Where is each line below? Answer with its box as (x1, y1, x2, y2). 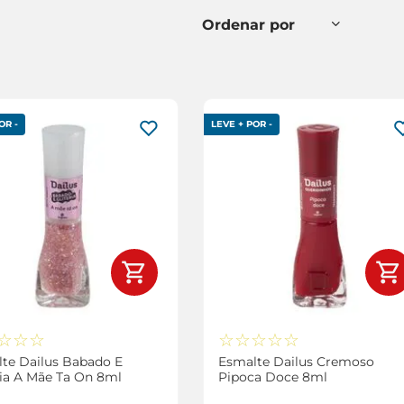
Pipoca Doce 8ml (217, 368, 327, 385)
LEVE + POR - (210, 117, 272, 130)
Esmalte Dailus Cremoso (217, 353, 374, 370)
